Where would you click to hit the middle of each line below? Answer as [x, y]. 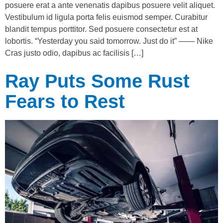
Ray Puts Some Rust [97, 81]
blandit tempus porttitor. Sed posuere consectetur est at [101, 29]
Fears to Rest [65, 101]
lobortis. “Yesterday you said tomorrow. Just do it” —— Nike [109, 41]
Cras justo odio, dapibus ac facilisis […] [74, 53]
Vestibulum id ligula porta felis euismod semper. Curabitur [106, 17]
